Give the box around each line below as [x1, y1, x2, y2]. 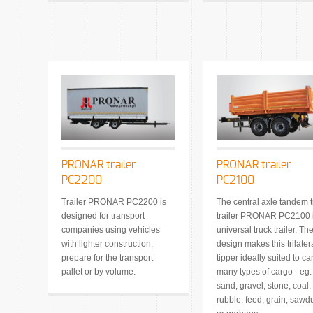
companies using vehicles [61, 225, 160, 235]
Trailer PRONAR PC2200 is [61, 197, 166, 208]
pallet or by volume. [61, 267, 136, 277]
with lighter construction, [61, 239, 153, 249]
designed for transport [61, 211, 145, 221]
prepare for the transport [61, 253, 153, 263]
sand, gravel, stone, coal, [217, 281, 311, 291]
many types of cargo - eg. [217, 267, 312, 277]
